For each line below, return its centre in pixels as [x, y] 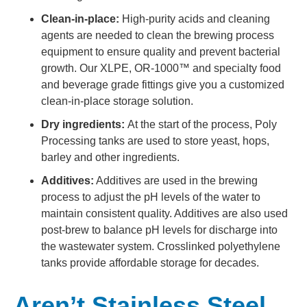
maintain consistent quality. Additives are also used [164, 213]
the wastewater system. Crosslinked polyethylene [161, 246]
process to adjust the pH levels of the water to [151, 197]
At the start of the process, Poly [202, 124]
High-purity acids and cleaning [196, 19]
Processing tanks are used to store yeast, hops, [155, 140]
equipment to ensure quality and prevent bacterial [161, 51]
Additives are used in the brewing [176, 180]
